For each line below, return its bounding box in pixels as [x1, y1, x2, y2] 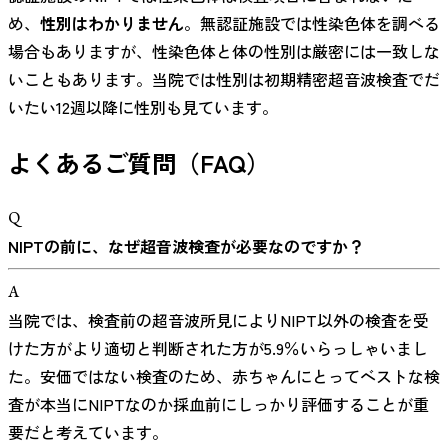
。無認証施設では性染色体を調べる [184, 11, 440, 36]
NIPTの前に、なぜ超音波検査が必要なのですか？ [8, 233, 364, 258]
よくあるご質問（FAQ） [8, 145, 270, 181]
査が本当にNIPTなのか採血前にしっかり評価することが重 [8, 391, 429, 416]
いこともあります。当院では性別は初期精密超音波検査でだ [8, 67, 440, 92]
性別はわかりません [40, 11, 184, 36]
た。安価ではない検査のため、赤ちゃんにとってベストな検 [8, 363, 440, 388]
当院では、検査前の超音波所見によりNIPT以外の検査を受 [8, 307, 429, 332]
